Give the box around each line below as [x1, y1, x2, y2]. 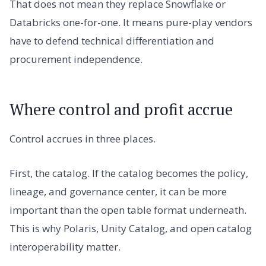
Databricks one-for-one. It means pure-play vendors [9, 15, 252, 30]
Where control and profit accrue [9, 99, 233, 120]
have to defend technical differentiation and [9, 34, 214, 48]
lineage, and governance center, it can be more [9, 184, 227, 198]
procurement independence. [9, 52, 142, 66]
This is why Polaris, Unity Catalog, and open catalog [9, 221, 252, 235]
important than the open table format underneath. [9, 202, 246, 217]
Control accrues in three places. [9, 132, 156, 146]
